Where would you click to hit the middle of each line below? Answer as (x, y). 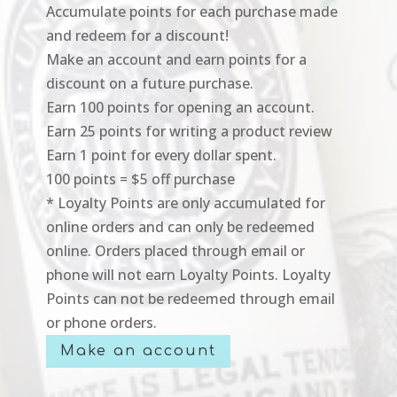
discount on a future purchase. (149, 84)
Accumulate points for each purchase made (191, 12)
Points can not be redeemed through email (190, 299)
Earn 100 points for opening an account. (180, 108)
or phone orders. (101, 323)
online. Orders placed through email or (175, 251)
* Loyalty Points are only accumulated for (185, 203)
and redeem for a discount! (137, 36)
